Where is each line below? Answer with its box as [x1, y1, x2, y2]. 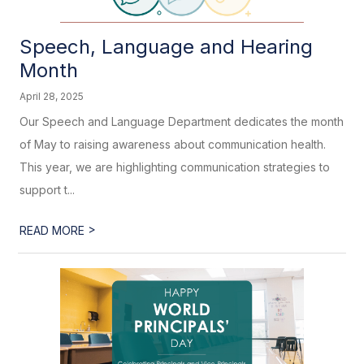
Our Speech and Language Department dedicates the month [19, 115, 344, 128]
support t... [19, 183, 76, 197]
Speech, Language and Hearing [19, 35, 314, 58]
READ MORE [19, 223, 89, 237]
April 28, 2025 [19, 90, 84, 102]
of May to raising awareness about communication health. [19, 137, 327, 151]
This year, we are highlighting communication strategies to [19, 160, 331, 174]
